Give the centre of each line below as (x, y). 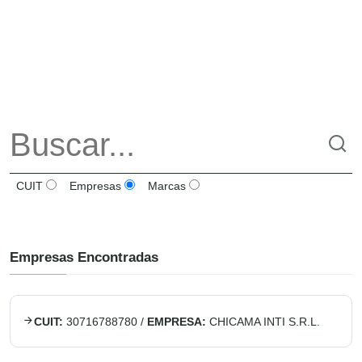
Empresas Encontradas (84, 257)
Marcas (165, 186)
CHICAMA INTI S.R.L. (265, 322)
